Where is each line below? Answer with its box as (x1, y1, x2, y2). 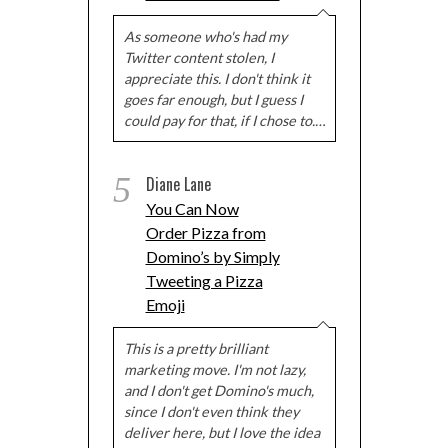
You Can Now (145, 199, 239, 218)
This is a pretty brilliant (123, 340, 268, 357)
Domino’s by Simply (145, 247, 280, 266)
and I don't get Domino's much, (123, 382, 314, 399)
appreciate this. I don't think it (123, 70, 310, 87)
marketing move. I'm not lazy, (123, 361, 306, 378)
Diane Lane (145, 172, 211, 196)
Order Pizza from (145, 223, 266, 242)
